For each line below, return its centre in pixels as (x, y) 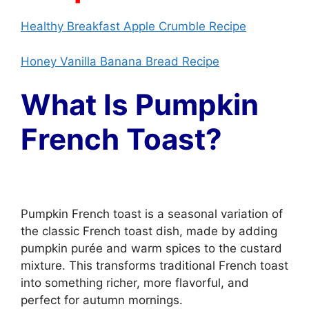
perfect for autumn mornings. (102, 300)
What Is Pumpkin (140, 104)
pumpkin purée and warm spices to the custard (151, 248)
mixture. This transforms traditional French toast (154, 265)
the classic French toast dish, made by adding (149, 231)
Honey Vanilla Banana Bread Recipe (120, 61)
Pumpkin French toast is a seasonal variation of (152, 213)
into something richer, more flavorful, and (135, 282)
